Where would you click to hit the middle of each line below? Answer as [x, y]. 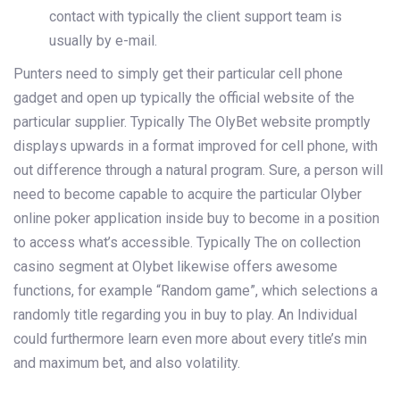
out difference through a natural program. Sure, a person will [198, 170]
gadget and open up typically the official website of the [184, 97]
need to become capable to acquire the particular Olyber [187, 194]
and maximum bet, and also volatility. [127, 362]
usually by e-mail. [103, 40]
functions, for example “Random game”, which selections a [196, 290]
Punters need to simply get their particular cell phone [178, 73]
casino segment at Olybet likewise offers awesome [175, 266]
